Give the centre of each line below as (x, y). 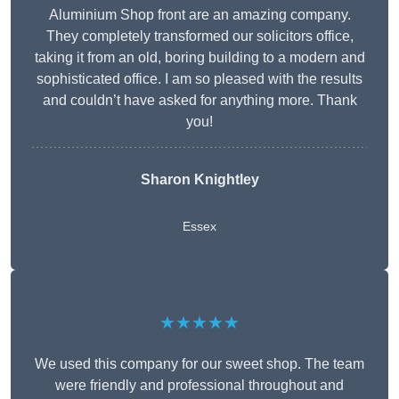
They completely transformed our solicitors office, (199, 37)
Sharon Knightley (199, 180)
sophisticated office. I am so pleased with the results (199, 79)
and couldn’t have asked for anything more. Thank (199, 101)
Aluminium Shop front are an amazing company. (199, 15)
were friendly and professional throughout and (199, 386)
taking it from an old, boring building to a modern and (199, 58)
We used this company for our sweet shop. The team (199, 364)
